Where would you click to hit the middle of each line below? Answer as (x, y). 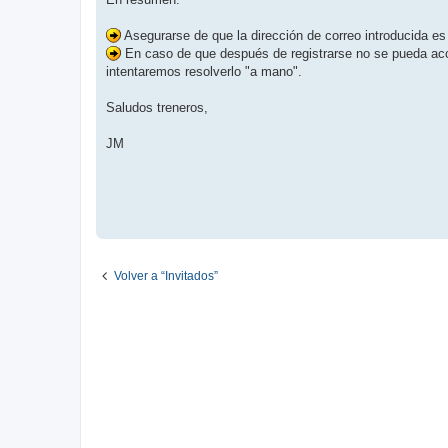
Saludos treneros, (157, 107)
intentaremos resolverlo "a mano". (204, 71)
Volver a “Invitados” (166, 275)
